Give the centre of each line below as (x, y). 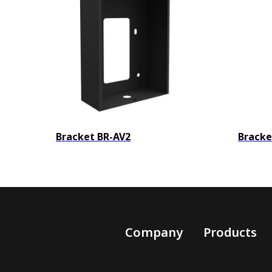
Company (154, 232)
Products (230, 232)
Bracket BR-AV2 (93, 137)
